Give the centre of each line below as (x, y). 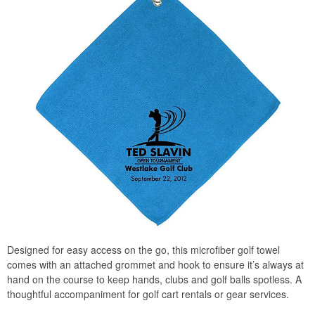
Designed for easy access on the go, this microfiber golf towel (143, 249)
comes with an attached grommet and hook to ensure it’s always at (155, 264)
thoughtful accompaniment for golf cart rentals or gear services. (148, 294)
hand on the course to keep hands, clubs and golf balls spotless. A (154, 279)
